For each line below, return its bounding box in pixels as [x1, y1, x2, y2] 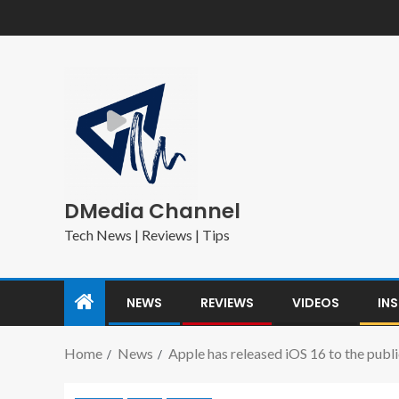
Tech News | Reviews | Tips [64, 226, 230, 243]
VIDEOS [292, 294, 339, 312]
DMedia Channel [64, 197, 240, 225]
